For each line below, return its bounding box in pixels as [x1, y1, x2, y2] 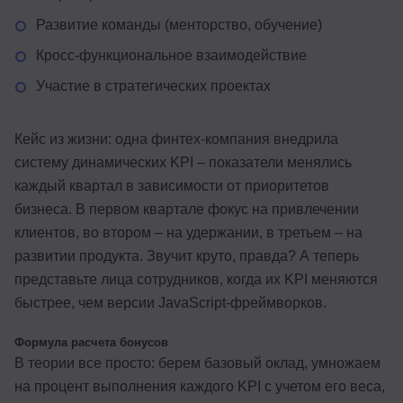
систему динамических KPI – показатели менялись [14, 154, 352, 170]
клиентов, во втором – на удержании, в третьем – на [14, 224, 363, 240]
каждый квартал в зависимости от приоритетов [14, 177, 329, 193]
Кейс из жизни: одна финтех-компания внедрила [14, 130, 338, 147]
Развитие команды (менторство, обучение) [36, 16, 322, 32]
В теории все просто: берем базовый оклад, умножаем [14, 354, 381, 371]
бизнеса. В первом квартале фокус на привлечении [14, 201, 359, 217]
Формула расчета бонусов [14, 335, 168, 349]
